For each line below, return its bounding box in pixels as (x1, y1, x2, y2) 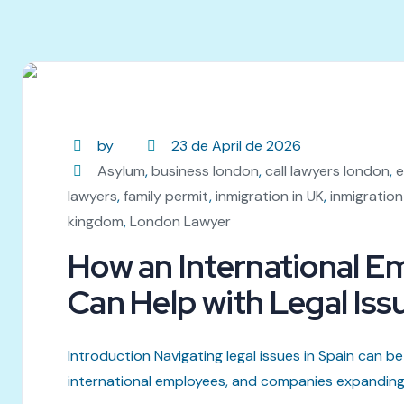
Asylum (97, 161, 146, 180)
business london (151, 161, 260, 180)
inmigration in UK (216, 186, 324, 206)
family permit (124, 186, 209, 206)
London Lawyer (130, 211, 231, 231)
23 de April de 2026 (170, 135, 301, 155)
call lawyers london (265, 161, 390, 180)
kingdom (68, 211, 124, 231)
